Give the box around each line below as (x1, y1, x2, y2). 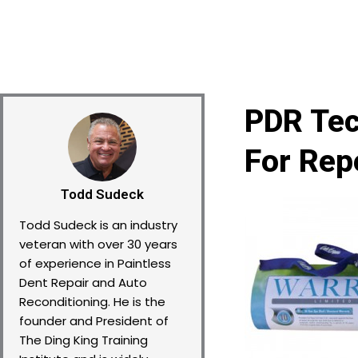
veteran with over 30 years (19, 236, 177, 253)
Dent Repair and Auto (19, 274, 147, 291)
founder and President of (19, 312, 169, 329)
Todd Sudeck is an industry (19, 217, 177, 233)
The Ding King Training (19, 332, 148, 348)
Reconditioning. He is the (19, 293, 165, 310)
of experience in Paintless (19, 255, 171, 272)
